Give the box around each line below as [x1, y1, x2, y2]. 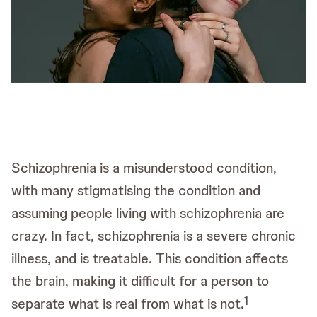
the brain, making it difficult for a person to [11, 272, 269, 290]
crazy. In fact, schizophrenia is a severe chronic [11, 226, 296, 245]
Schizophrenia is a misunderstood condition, [11, 158, 277, 177]
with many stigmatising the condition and [11, 181, 260, 200]
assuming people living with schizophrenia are [11, 204, 284, 222]
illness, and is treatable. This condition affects [11, 249, 288, 267]
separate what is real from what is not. [11, 294, 244, 313]
